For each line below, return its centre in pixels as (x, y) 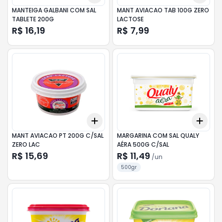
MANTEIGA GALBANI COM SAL (54, 10)
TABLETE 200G (33, 19)
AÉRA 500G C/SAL (143, 144)
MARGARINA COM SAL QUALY (158, 136)
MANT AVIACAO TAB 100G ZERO (163, 10)
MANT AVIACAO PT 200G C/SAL (58, 136)
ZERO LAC (26, 144)
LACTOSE (130, 19)
